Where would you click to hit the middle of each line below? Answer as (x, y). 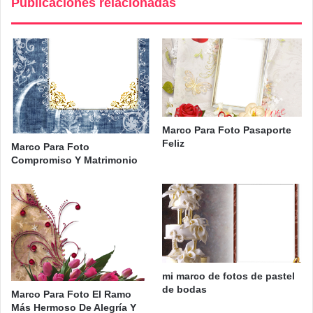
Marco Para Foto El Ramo (71, 294)
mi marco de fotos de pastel (228, 276)
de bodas (184, 289)
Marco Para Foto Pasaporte (227, 130)
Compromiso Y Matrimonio (74, 160)
